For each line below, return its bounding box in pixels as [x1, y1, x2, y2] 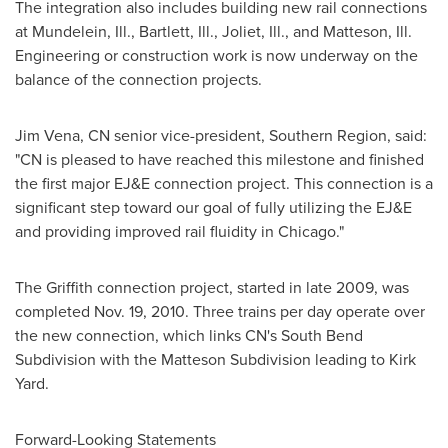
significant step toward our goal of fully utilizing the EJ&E [15, 196, 412, 218]
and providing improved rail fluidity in [15, 220, 278, 242]
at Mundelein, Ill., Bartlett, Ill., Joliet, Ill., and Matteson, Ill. [15, 20, 412, 42]
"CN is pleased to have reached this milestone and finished [15, 148, 424, 170]
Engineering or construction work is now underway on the [15, 44, 418, 66]
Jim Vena [15, 124, 80, 146]
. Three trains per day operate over [185, 300, 425, 322]
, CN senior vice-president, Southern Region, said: [80, 124, 427, 146]
